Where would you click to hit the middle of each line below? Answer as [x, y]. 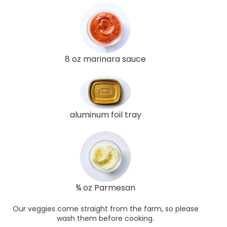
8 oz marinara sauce [105, 59]
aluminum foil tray [105, 115]
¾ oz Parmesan [105, 188]
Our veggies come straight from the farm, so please [105, 209]
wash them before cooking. [105, 219]
